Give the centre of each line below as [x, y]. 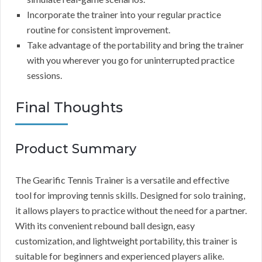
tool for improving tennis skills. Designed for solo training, [130, 195]
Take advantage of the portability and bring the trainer [135, 44]
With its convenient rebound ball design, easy [105, 225]
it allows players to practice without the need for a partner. [131, 210]
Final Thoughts [69, 107]
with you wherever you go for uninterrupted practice [131, 60]
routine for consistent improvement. [99, 29]
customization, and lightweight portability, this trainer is [126, 240]
